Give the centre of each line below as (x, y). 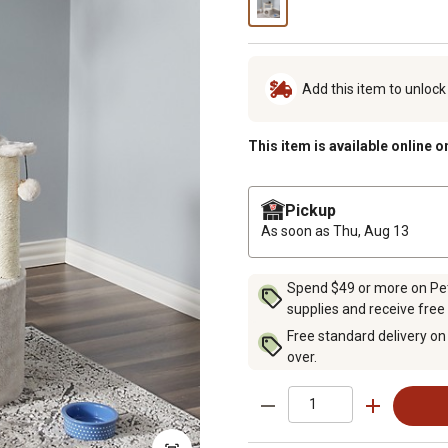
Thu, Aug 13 (371, 230)
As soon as (297, 230)
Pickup (310, 210)
